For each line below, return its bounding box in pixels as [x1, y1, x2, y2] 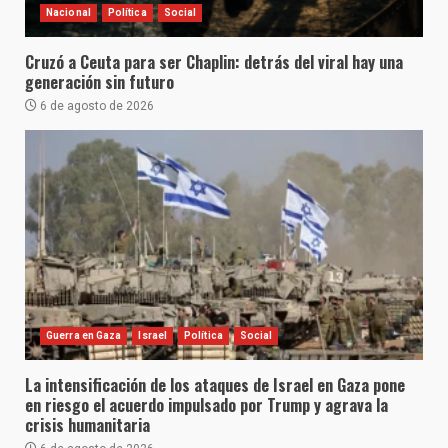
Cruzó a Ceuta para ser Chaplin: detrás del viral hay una [25, 49, 403, 74]
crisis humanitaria [25, 412, 150, 437]
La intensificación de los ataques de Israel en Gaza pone [25, 372, 405, 397]
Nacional [46, 6, 91, 18]
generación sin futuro [25, 69, 174, 94]
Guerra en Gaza [46, 329, 122, 341]
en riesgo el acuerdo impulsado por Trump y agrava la [25, 392, 388, 417]
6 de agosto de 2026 [37, 98, 154, 113]
